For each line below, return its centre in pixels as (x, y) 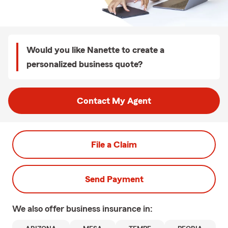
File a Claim (114, 145)
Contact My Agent (114, 101)
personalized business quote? (84, 64)
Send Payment (114, 179)
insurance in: (127, 209)
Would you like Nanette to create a (95, 50)
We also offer (39, 209)
